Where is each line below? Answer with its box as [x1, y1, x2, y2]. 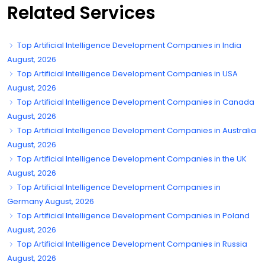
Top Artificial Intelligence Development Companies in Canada [15, 96, 254, 108]
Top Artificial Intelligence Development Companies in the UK [15, 153, 247, 164]
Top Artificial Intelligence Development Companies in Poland [15, 209, 250, 221]
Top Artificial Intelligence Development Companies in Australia [15, 124, 256, 136]
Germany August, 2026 [7, 195, 94, 207]
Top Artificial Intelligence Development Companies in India [15, 39, 241, 51]
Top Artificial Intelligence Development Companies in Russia [15, 238, 247, 250]
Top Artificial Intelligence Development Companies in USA [15, 67, 238, 79]
